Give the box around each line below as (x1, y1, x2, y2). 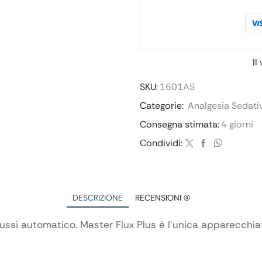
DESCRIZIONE (72, 192, 123, 203)
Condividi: (140, 137, 182, 149)
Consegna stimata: (140, 118, 219, 130)
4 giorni (221, 118, 253, 130)
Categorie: (140, 99, 186, 112)
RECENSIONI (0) (135, 192, 190, 203)
